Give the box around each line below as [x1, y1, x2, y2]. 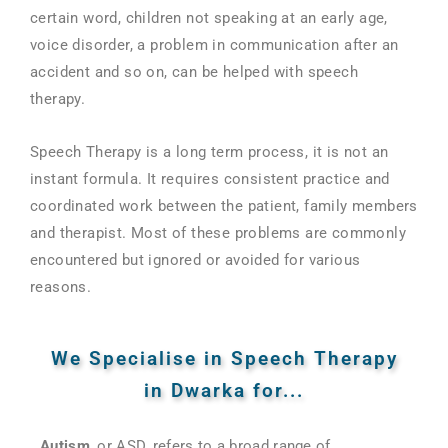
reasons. [30, 278, 92, 297]
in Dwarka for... [144, 378, 304, 402]
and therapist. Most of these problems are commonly [30, 224, 406, 243]
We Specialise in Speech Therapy [50, 346, 398, 370]
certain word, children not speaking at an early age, [30, 9, 388, 28]
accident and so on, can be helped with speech [30, 63, 358, 82]
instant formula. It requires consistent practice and [30, 170, 390, 189]
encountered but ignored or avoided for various [30, 251, 361, 270]
